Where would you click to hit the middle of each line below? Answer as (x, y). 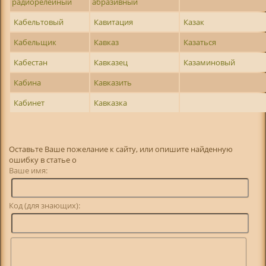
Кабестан (31, 62)
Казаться (200, 42)
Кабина (28, 82)
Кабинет (29, 102)
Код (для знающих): (45, 206)
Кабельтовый (39, 22)
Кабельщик (35, 42)
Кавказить (113, 82)
